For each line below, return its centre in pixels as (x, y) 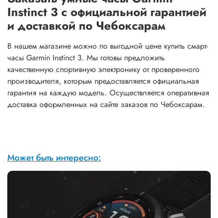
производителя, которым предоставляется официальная (103, 81)
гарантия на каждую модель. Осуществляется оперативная (108, 92)
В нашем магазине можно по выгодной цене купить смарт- (108, 46)
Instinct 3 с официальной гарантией (107, 12)
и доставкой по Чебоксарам (86, 25)
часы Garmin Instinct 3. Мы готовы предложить (86, 57)
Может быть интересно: (54, 158)
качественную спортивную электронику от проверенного (103, 69)
